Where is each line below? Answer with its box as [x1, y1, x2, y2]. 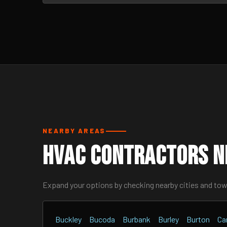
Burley [158, 214, 179, 224]
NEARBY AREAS [43, 127, 106, 135]
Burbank [123, 214, 150, 224]
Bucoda [89, 214, 115, 224]
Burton [186, 214, 210, 224]
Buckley [55, 214, 82, 224]
